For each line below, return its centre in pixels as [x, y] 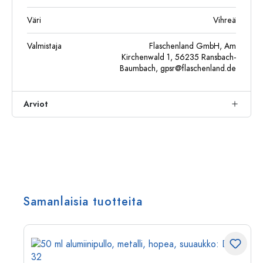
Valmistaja [44, 46]
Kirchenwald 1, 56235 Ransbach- [179, 57]
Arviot [36, 104]
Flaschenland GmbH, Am [193, 46]
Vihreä [225, 20]
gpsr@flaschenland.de [198, 68]
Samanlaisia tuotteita [83, 201]
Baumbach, [140, 68]
